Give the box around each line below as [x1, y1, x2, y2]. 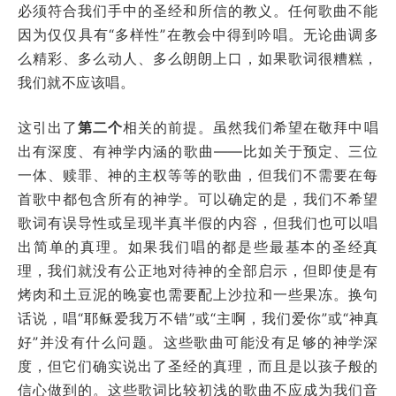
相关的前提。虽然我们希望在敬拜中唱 [123, 118, 379, 136]
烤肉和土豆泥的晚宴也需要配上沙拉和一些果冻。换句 [18, 285, 378, 303]
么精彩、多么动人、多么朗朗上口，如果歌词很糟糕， [18, 49, 378, 67]
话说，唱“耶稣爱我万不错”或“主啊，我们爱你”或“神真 [18, 308, 378, 327]
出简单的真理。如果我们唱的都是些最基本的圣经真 [18, 237, 378, 255]
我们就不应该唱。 [18, 72, 134, 91]
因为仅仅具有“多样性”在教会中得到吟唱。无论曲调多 [18, 25, 378, 43]
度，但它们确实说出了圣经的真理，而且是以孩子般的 [18, 356, 378, 375]
